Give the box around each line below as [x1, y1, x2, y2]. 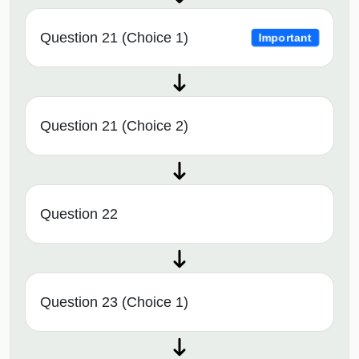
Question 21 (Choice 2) [40, 117, 188, 134]
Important [259, 31, 313, 44]
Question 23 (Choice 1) [40, 293, 188, 310]
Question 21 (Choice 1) [40, 29, 188, 46]
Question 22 [40, 205, 118, 222]
